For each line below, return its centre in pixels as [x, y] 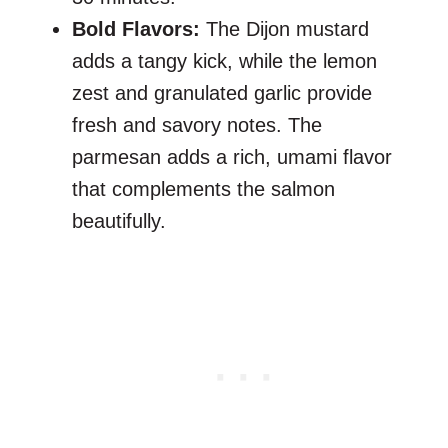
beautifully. [119, 221]
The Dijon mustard [287, 29]
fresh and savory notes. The [197, 125]
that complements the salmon [203, 189]
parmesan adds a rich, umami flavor [232, 157]
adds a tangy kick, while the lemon [224, 61]
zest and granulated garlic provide [222, 93]
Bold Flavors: [139, 29]
